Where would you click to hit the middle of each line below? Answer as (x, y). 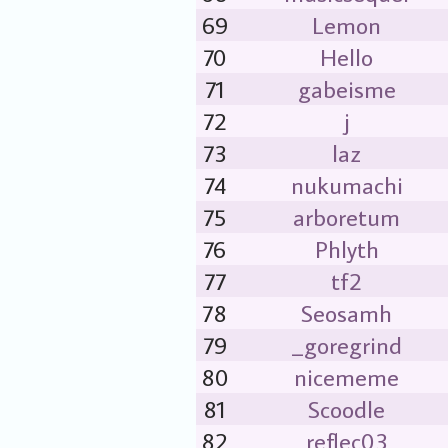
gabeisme (346, 88)
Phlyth (346, 248)
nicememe (346, 376)
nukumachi (346, 184)
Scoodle (346, 408)
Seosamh (346, 312)
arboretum (346, 216)
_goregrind (346, 344)
